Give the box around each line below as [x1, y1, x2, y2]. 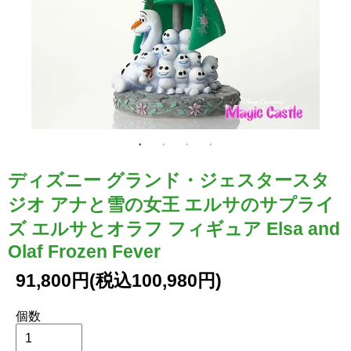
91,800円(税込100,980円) [16, 270, 222, 291]
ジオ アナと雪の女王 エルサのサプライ [8, 194, 335, 215]
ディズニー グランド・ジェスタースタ [8, 169, 330, 190]
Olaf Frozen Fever [8, 241, 161, 262]
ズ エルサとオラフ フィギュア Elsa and [8, 218, 340, 239]
